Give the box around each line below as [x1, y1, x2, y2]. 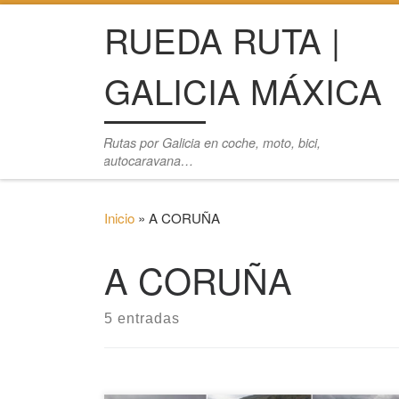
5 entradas [104, 310, 180, 326]
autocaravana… [103, 151, 194, 170]
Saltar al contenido [24, 17, 151, 37]
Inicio [104, 208, 134, 227]
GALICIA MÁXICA [104, 65, 382, 115]
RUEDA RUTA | [104, 14, 340, 64]
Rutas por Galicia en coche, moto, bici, [103, 134, 322, 152]
